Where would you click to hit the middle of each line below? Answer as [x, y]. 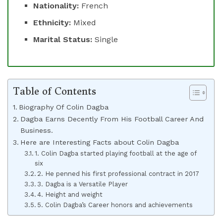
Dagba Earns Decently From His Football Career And [112, 119]
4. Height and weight [70, 194]
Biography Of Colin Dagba [63, 107]
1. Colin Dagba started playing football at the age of [116, 153]
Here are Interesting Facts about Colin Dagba [99, 142]
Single [107, 39]
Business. [36, 130]
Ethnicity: [54, 22]
